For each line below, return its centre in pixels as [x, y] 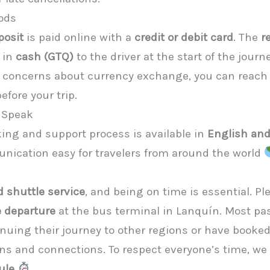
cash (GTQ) [45, 56]
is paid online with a [79, 37]
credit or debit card [184, 37]
